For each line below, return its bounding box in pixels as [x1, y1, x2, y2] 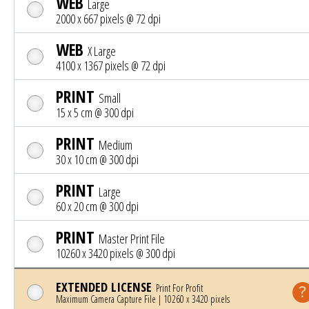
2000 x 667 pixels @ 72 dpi [56, 10, 161, 28]
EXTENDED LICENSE [56, 278, 152, 296]
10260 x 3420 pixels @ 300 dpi [56, 245, 175, 262]
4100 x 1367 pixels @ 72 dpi [56, 57, 166, 74]
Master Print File [97, 230, 165, 248]
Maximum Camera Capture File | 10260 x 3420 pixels [56, 292, 230, 306]
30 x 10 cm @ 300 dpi [56, 151, 139, 168]
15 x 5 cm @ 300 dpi [56, 104, 134, 121]
